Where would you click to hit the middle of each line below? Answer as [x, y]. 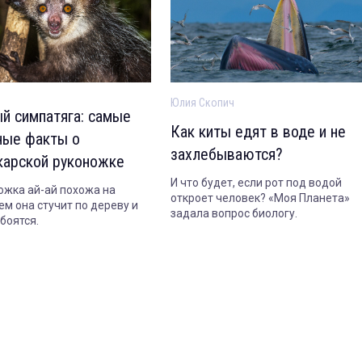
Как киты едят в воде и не [258, 132]
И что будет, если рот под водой [256, 183]
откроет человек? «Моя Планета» [260, 198]
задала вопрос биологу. [234, 214]
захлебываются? [226, 155]
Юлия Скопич [202, 103]
